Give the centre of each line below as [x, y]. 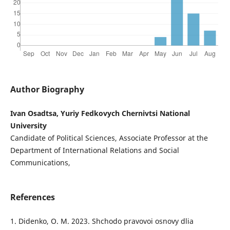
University [28, 125]
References [32, 197]
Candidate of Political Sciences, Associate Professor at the [109, 138]
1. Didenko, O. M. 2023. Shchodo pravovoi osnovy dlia [102, 221]
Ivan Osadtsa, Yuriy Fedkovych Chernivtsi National [100, 113]
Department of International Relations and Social [94, 150]
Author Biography [47, 89]
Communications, [40, 162]
